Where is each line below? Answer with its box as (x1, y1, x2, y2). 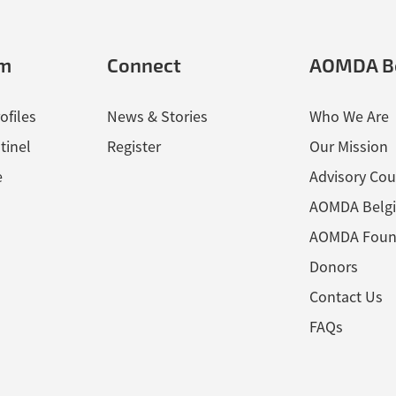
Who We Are (308, 106, 389, 126)
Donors (308, 256, 358, 277)
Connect (107, 53, 182, 76)
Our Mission (308, 136, 388, 156)
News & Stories (107, 106, 209, 126)
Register (107, 136, 162, 156)
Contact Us (308, 286, 383, 307)
